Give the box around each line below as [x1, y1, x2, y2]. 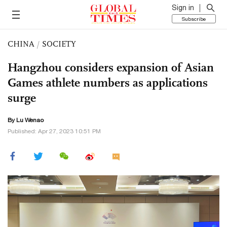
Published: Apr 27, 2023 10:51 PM [8, 128, 101, 135]
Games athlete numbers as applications [8, 75, 208, 90]
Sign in [172, 4, 194, 12]
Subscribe [182, 16, 206, 22]
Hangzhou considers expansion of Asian [8, 60, 214, 75]
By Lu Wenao [8, 117, 44, 124]
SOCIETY [42, 39, 76, 49]
